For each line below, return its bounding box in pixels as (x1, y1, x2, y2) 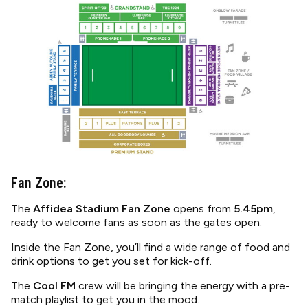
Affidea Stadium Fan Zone (33, 202, 170, 215)
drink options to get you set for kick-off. (11, 254, 212, 267)
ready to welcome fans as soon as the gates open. (11, 216, 262, 229)
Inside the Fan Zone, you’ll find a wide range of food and (11, 241, 290, 254)
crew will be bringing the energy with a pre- (76, 279, 290, 292)
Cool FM (33, 279, 76, 292)
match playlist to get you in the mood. (11, 293, 199, 306)
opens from (170, 202, 234, 215)
